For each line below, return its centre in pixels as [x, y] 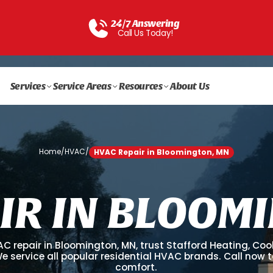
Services [28, 86]
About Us [190, 86]
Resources [141, 86]
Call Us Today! [145, 33]
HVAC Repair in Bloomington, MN [161, 152]
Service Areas [82, 86]
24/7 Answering [145, 23]
